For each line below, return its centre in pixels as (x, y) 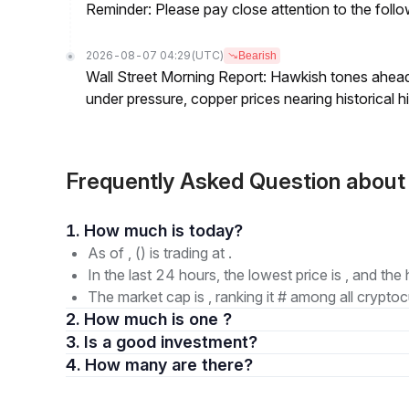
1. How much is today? (216, 231)
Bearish (257, 56)
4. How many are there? (212, 365)
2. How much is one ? (158, 319)
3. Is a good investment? (180, 342)
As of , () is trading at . (160, 253)
